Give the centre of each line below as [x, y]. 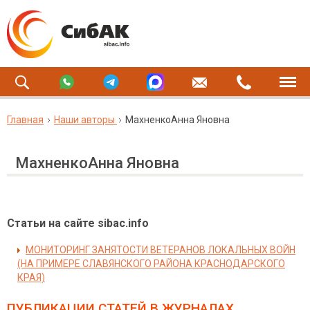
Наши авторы [84, 120]
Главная [25, 120]
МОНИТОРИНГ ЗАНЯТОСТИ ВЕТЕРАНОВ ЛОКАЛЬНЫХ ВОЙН [161, 250]
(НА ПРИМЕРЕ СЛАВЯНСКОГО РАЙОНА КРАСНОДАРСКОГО [151, 264]
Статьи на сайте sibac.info [78, 223]
